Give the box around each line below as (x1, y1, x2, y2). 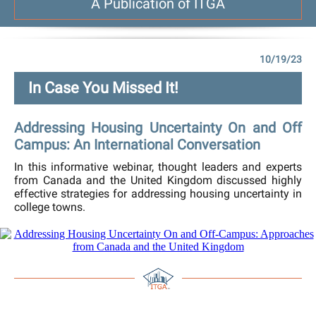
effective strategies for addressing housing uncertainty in (14, 187, 302, 200)
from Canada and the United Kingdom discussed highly (14, 174, 302, 187)
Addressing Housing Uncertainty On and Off (14, 119, 302, 136)
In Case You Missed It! (28, 79, 178, 97)
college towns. (14, 200, 85, 214)
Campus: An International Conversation (14, 136, 260, 153)
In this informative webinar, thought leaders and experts (14, 160, 302, 174)
